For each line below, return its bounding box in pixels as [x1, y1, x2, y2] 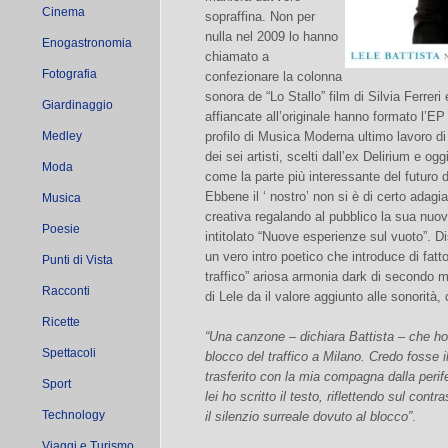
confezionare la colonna [205, 69, 342, 84]
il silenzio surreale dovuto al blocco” [205, 409, 412, 424]
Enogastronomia [42, 36, 132, 50]
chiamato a [205, 49, 269, 64]
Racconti [42, 284, 90, 298]
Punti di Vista [42, 253, 113, 267]
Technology [42, 408, 105, 422]
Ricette [42, 315, 80, 329]
